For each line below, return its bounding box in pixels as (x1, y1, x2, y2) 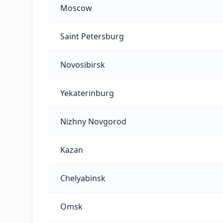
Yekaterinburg (60, 88, 114, 99)
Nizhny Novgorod (60, 116, 126, 127)
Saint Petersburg (60, 31, 124, 42)
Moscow (60, 2, 92, 13)
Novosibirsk (60, 59, 105, 70)
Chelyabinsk (60, 173, 106, 184)
